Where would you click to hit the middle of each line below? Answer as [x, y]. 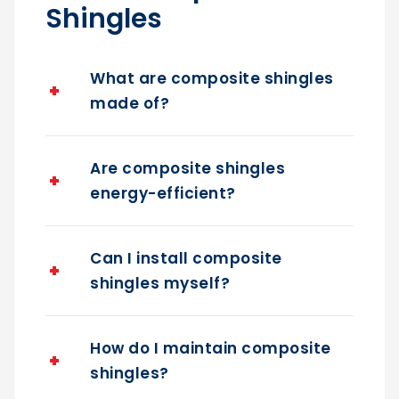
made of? [130, 104]
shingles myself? [160, 284]
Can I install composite [186, 259]
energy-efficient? [163, 194]
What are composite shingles [212, 79]
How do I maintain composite [211, 349]
